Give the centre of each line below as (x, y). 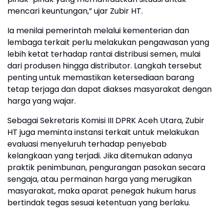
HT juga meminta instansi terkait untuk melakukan (103, 132)
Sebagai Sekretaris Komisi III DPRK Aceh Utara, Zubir (106, 120)
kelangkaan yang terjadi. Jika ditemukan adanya (100, 156)
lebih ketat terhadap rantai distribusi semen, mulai (104, 54)
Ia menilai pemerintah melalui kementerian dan (98, 31)
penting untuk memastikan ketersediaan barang (101, 77)
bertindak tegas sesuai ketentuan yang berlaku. (99, 203)
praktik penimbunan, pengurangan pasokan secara (106, 167)
